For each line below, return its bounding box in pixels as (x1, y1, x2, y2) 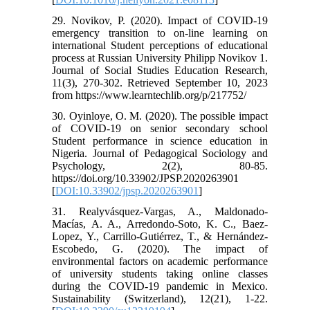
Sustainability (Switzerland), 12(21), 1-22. (52, 292, 268, 304)
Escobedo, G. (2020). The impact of (52, 242, 268, 255)
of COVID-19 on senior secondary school (52, 122, 268, 134)
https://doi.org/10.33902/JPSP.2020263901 (52, 172, 239, 184)
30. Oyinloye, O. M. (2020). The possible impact (52, 109, 268, 122)
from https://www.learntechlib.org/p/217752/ (52, 89, 247, 101)
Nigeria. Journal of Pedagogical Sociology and (52, 147, 268, 159)
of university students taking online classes (52, 267, 268, 280)
